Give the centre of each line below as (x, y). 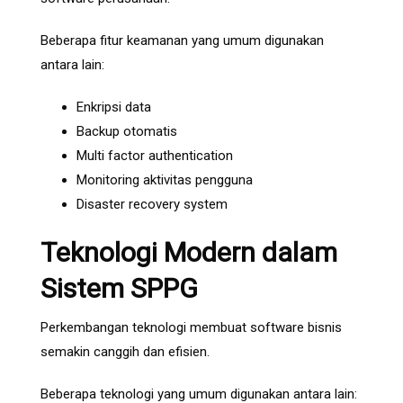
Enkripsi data (114, 107)
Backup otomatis (127, 132)
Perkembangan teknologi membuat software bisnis (191, 328)
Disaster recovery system (152, 205)
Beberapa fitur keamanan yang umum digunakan (182, 41)
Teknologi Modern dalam (189, 253)
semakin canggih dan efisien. (125, 352)
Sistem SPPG (119, 289)
